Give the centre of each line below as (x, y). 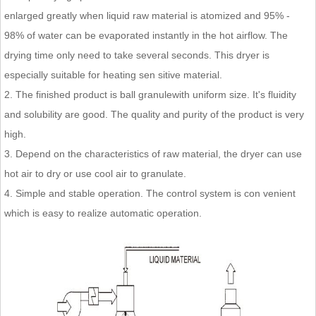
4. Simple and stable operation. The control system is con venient (150, 193)
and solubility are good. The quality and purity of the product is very (154, 114)
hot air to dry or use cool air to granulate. (95, 173)
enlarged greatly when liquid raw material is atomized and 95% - (147, 15)
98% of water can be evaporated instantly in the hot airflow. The (146, 35)
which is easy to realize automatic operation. (103, 213)
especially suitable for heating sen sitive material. (113, 74)
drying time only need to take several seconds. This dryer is (137, 55)
